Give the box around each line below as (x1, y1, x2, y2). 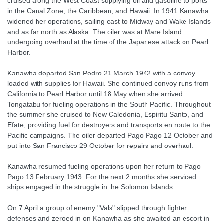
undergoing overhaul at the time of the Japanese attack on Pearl (7, 38, 208, 46)
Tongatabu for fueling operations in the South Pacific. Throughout (7, 100, 211, 108)
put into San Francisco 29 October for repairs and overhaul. (7, 142, 193, 149)
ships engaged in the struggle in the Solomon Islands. (7, 183, 175, 191)
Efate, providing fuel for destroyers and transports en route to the (7, 121, 210, 129)
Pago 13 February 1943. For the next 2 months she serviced (7, 173, 196, 181)
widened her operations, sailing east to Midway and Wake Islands (7, 17, 211, 25)
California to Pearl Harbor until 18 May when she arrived (7, 90, 183, 98)
